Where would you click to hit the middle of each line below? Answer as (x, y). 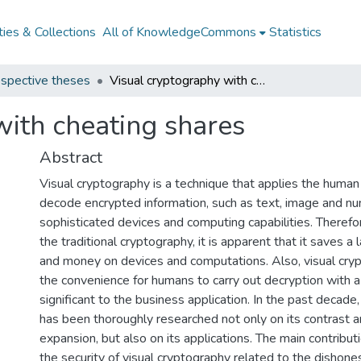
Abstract (71, 158)
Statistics (296, 32)
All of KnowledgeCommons (180, 32)
